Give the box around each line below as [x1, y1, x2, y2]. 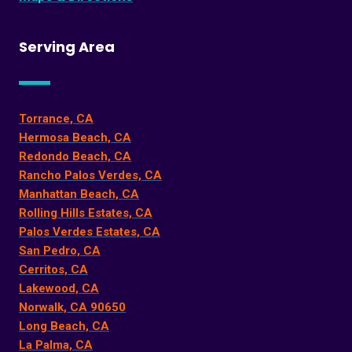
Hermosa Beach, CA [19, 130, 131, 145]
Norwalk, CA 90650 [19, 300, 126, 315]
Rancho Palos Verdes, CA [19, 168, 162, 183]
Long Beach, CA [19, 319, 109, 334]
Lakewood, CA [19, 281, 99, 296]
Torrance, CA [19, 112, 93, 126]
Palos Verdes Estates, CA [19, 225, 160, 240]
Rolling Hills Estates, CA [19, 206, 152, 221]
